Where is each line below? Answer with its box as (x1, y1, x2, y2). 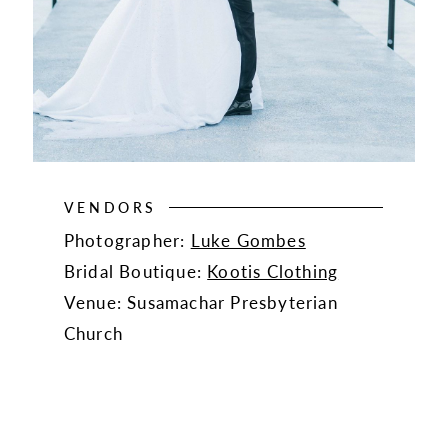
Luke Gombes (190, 229, 306, 251)
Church (63, 322, 124, 344)
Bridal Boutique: (63, 260, 208, 282)
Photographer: (63, 229, 191, 251)
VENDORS (63, 196, 157, 217)
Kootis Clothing (207, 260, 339, 282)
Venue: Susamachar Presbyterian (63, 291, 338, 313)
